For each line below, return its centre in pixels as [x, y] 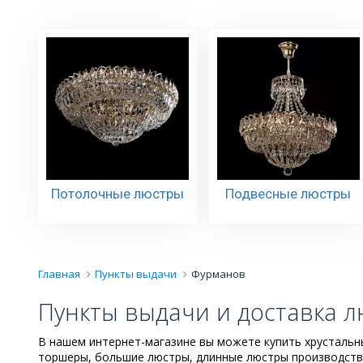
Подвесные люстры [288, 193]
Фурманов [218, 274]
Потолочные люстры [117, 193]
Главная [59, 274]
